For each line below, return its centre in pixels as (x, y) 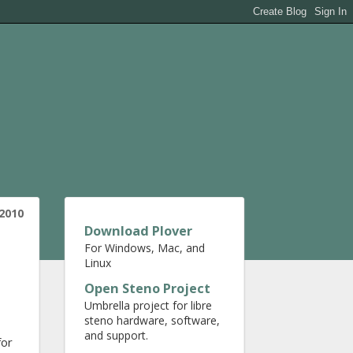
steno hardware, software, (152, 320)
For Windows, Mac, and (145, 248)
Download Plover (138, 231)
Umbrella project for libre (148, 305)
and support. (116, 335)
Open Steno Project (147, 288)
